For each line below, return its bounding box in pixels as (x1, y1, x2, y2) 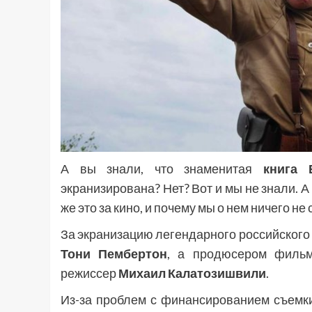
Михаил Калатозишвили (118, 265, 266, 281)
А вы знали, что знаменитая (61, 161, 263, 177)
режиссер (61, 265, 118, 281)
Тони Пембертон (61, 246, 168, 262)
